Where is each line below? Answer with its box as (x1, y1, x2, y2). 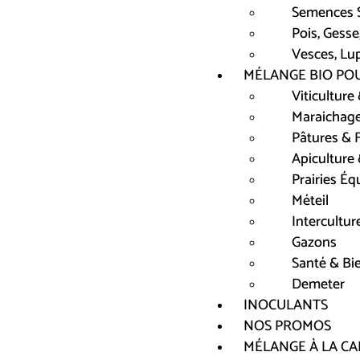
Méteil (292, 189, 329, 213)
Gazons (292, 231, 337, 255)
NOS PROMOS (243, 314, 331, 338)
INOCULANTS (243, 293, 328, 317)
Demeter (292, 272, 345, 297)
